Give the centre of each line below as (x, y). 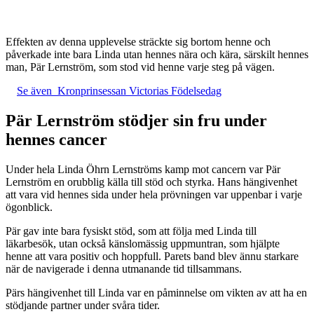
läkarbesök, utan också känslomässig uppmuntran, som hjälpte (143, 244)
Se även (34, 91)
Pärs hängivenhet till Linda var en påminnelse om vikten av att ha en (156, 293)
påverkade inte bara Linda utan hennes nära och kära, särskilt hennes (157, 55)
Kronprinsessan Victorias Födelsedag (139, 91)
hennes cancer (56, 140)
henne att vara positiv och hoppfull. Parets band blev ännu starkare (152, 257)
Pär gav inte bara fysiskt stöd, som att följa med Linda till (131, 231)
